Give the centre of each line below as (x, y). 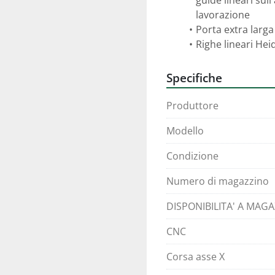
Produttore (192, 106)
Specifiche (194, 78)
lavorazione (224, 15)
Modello (185, 131)
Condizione (192, 156)
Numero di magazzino (218, 181)
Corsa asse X (196, 257)
